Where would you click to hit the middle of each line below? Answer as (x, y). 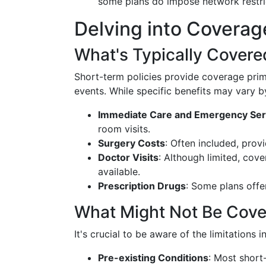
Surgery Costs (132, 143)
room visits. (124, 129)
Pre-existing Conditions (153, 258)
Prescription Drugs (142, 186)
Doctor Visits (128, 157)
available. (119, 172)
